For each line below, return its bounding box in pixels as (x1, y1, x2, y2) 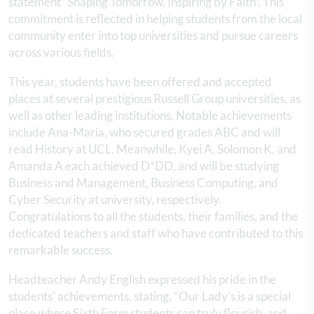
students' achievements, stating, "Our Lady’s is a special (8, 289, 291, 303)
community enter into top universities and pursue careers (8, 28, 298, 43)
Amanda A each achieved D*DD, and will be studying (8, 158, 279, 173)
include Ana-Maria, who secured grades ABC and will (8, 125, 280, 139)
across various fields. (8, 45, 114, 60)
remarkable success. (8, 243, 113, 257)
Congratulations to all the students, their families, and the (8, 209, 298, 224)
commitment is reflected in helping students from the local (8, 11, 302, 26)
